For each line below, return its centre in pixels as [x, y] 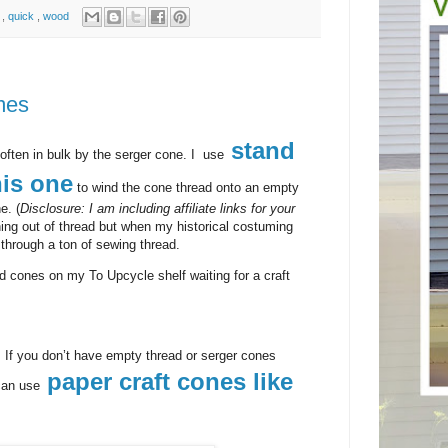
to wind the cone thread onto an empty [186, 187]
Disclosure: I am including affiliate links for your [157, 208]
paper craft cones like [170, 382]
